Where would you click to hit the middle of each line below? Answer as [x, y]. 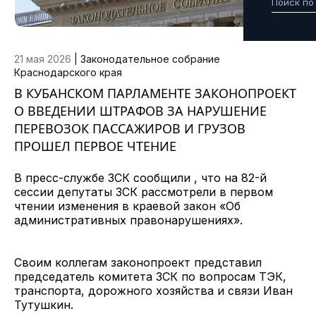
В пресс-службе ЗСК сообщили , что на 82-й [140, 178]
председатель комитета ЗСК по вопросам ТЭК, [150, 276]
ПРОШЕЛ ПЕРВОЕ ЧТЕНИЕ [95, 146]
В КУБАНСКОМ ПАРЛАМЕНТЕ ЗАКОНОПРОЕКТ [155, 93]
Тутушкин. [44, 305]
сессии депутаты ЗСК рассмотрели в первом [144, 192]
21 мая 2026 [43, 59]
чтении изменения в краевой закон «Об [127, 206]
